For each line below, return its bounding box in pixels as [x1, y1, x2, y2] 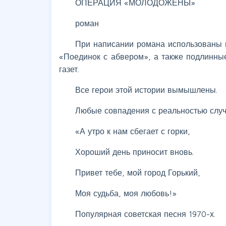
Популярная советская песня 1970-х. [75, 209, 215, 218]
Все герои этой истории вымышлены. [75, 85, 217, 94]
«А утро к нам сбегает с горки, [75, 126, 190, 136]
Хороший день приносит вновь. [75, 147, 194, 156]
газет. [59, 64, 79, 74]
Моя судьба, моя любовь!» [75, 188, 177, 198]
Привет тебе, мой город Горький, [75, 167, 200, 177]
